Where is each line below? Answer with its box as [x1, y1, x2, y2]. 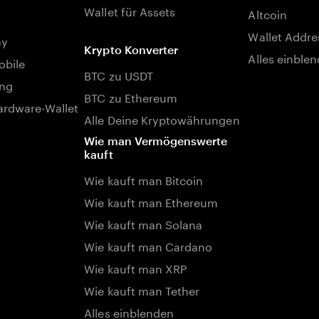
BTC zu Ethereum [84, 88, 178, 105]
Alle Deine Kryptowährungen [84, 110, 240, 127]
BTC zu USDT [84, 66, 153, 83]
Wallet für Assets [84, 1, 176, 19]
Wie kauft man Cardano [84, 236, 213, 254]
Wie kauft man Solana [84, 214, 203, 232]
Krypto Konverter [84, 43, 179, 56]
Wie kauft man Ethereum [84, 192, 219, 210]
